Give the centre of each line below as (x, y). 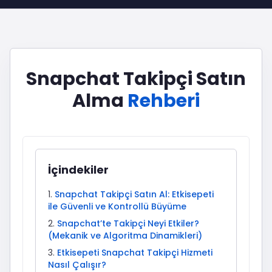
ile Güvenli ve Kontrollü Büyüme (117, 206)
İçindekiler (78, 170)
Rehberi (164, 101)
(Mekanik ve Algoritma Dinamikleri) (125, 236)
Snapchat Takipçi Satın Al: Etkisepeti (134, 194)
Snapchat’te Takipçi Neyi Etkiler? (128, 223)
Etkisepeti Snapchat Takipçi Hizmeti (135, 253)
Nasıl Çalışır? (77, 265)
